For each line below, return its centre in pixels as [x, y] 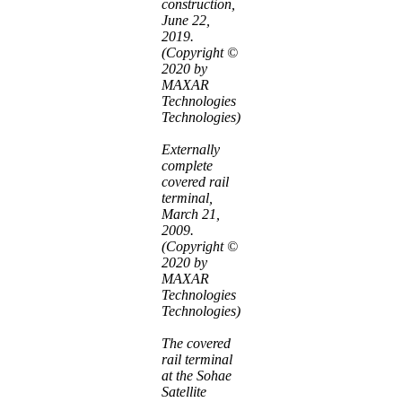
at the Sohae [197, 375]
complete [187, 165]
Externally [191, 149]
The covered [196, 343]
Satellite [184, 391]
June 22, [186, 20]
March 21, [191, 214]
